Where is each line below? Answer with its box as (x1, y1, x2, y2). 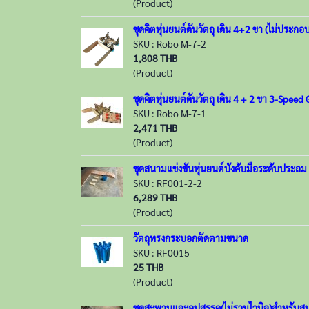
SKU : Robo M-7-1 (133, 107, 206, 119)
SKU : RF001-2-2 (133, 177, 202, 189)
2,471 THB (133, 121, 177, 134)
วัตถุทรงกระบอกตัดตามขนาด (133, 232, 248, 244)
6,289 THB (133, 191, 177, 203)
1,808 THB (133, 52, 177, 64)
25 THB (133, 261, 163, 273)
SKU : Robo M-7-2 (133, 37, 206, 50)
